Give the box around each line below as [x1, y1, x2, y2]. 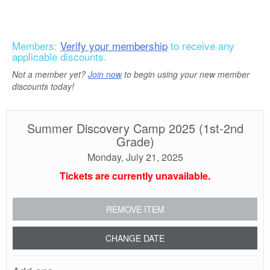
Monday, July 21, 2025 [87, 150, 183, 164]
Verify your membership [60, 38, 168, 53]
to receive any [168, 38, 234, 53]
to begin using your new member [122, 68, 250, 80]
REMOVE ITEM [105, 203, 165, 215]
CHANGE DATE [105, 232, 165, 244]
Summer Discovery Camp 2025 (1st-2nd [27, 119, 243, 137]
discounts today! [12, 80, 74, 92]
